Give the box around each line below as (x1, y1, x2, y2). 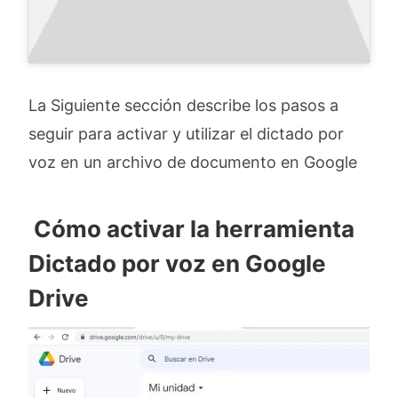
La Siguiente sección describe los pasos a (28, 96, 338, 115)
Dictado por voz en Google (28, 250, 326, 278)
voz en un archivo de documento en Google (28, 153, 357, 172)
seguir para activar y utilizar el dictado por (28, 124, 344, 144)
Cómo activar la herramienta (28, 215, 354, 243)
